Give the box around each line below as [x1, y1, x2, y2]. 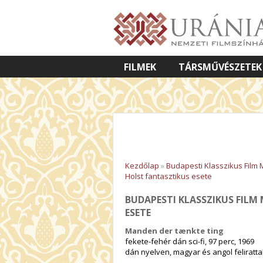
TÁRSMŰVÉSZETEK [178, 60, 262, 73]
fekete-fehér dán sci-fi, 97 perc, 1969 [125, 235, 254, 247]
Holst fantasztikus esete [125, 171, 212, 181]
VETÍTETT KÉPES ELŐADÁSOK [124, 82, 255, 95]
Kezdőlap [125, 160, 159, 171]
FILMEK [124, 60, 156, 73]
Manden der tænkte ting [125, 225, 224, 236]
